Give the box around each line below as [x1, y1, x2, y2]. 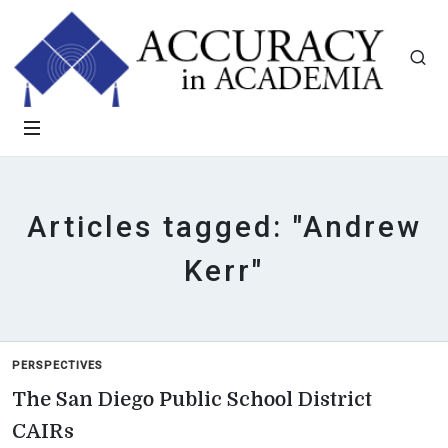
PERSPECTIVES [12, 359, 103, 372]
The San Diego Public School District [12, 388, 372, 411]
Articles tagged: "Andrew [26, 210, 422, 244]
